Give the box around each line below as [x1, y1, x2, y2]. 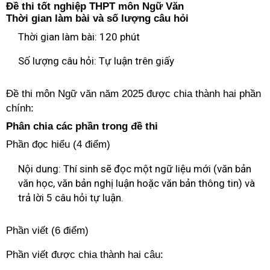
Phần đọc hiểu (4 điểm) [6, 139, 110, 150]
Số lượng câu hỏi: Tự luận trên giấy [18, 55, 174, 67]
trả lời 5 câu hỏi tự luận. [18, 192, 124, 204]
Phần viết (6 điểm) [6, 225, 89, 236]
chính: [6, 102, 34, 114]
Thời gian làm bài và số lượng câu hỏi [6, 13, 189, 24]
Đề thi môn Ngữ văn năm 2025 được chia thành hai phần [6, 88, 261, 99]
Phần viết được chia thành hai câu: [6, 249, 163, 260]
